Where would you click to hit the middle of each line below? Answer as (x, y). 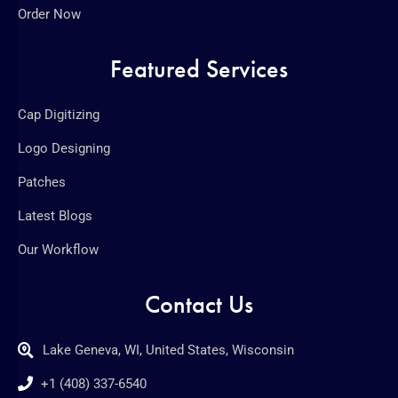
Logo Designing (64, 148)
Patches (42, 182)
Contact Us (199, 304)
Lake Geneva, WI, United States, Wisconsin (168, 350)
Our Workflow (58, 249)
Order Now (49, 14)
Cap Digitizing (59, 114)
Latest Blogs (55, 215)
